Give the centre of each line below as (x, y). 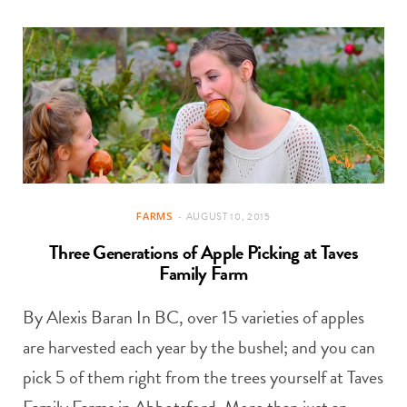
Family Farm (203, 274)
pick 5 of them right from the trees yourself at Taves (203, 377)
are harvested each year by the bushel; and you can (199, 347)
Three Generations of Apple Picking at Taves (203, 253)
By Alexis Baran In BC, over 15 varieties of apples (194, 318)
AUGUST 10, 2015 (228, 217)
